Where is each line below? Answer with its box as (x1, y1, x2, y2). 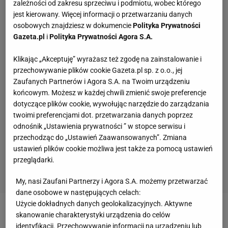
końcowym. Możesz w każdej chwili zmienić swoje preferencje (13, 88, 207, 97)
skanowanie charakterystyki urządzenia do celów (16, 210, 171, 219)
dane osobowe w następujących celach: (16, 188, 141, 196)
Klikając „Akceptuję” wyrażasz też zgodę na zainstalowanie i (13, 54, 202, 63)
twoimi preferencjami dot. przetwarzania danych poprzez (13, 110, 193, 119)
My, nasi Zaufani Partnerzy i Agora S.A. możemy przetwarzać (16, 177, 208, 185)
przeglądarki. (13, 155, 55, 164)
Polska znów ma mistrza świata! (66, 210, 196, 221)
